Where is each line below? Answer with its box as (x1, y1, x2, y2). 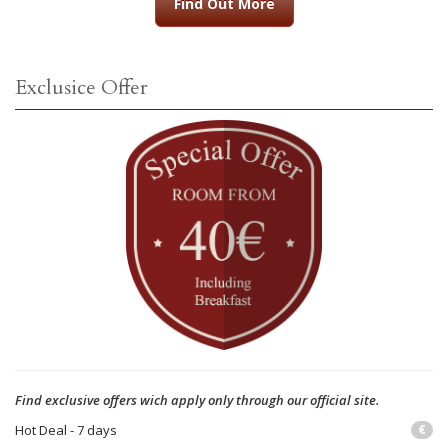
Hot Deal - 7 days (15, 420, 117, 439)
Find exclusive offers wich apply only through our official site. (15, 390, 379, 409)
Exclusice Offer (15, 73, 148, 101)
